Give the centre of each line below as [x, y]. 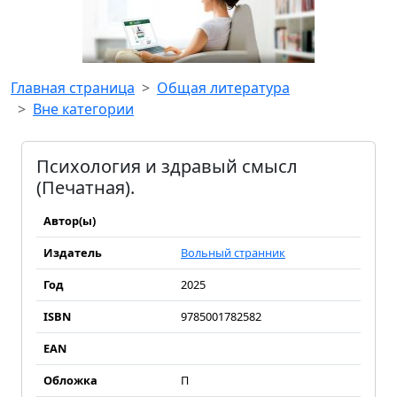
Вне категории [83, 109]
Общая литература [223, 88]
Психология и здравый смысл [167, 166]
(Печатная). [86, 187]
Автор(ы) [70, 221]
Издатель [73, 253]
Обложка [70, 380]
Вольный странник [233, 253]
